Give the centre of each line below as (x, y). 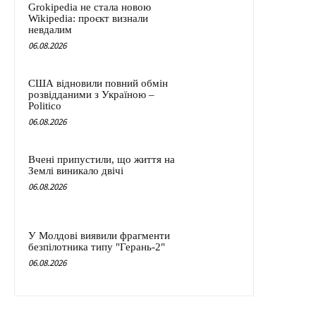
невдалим (50, 30)
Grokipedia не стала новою (90, 7)
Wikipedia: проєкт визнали (88, 19)
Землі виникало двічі (76, 171)
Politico (45, 106)
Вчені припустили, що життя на (102, 160)
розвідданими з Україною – (91, 95)
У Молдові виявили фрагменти (99, 236)
